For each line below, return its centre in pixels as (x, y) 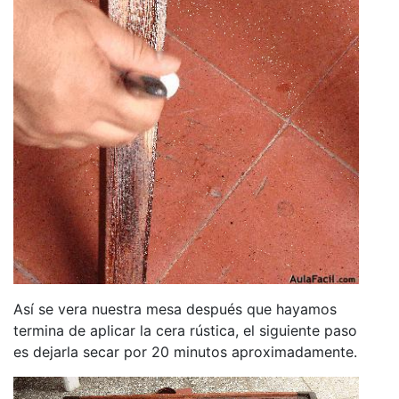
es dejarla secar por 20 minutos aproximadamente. (185, 351)
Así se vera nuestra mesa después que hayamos (175, 309)
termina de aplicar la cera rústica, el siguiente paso (185, 330)
